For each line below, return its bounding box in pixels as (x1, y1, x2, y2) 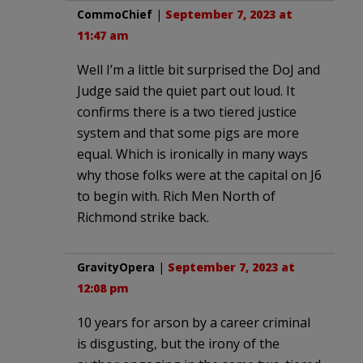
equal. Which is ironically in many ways (77, 144, 308, 163)
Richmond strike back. (77, 207, 209, 226)
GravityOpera (77, 258, 155, 275)
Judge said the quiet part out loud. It (77, 81, 295, 100)
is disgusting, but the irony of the (77, 334, 280, 352)
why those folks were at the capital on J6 (77, 165, 322, 184)
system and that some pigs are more (77, 123, 299, 142)
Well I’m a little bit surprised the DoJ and (77, 60, 320, 79)
